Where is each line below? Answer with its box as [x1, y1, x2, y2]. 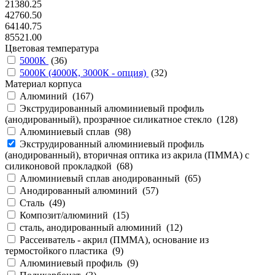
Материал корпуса [5, 79, 82, 90]
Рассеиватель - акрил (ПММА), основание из [20, 234, 209, 246]
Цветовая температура [5, 43, 99, 54]
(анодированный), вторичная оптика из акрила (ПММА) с [5, 150, 249, 161]
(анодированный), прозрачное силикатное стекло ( [5, 114, 220, 125]
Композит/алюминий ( [20, 210, 116, 221]
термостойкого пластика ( [5, 246, 115, 257]
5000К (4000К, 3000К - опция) [20, 68, 149, 79]
